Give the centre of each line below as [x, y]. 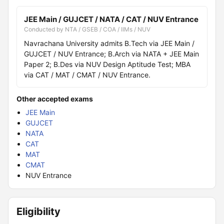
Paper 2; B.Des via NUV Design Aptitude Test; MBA [107, 64]
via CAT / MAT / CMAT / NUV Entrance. [87, 75]
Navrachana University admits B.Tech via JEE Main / [109, 43]
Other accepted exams [55, 99]
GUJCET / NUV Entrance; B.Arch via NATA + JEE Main [111, 54]
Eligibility [38, 211]
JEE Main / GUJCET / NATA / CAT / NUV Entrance [111, 19]
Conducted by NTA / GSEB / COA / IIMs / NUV [87, 29]
